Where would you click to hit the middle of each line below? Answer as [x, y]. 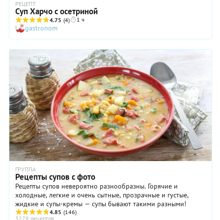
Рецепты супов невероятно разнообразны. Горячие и [96, 186]
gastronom [41, 28]
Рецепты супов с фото [55, 177]
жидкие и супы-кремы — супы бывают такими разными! [101, 204]
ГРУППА [26, 169]
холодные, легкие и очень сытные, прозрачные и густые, [102, 195]
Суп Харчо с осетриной [56, 11]
